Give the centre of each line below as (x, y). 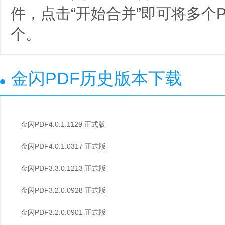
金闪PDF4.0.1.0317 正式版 (63, 146)
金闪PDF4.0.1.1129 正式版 (63, 124)
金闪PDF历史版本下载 (97, 78)
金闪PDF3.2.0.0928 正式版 (63, 190)
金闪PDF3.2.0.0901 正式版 (63, 212)
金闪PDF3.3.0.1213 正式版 (63, 168)
